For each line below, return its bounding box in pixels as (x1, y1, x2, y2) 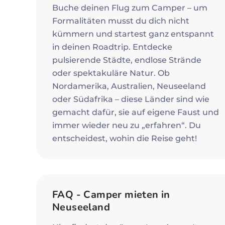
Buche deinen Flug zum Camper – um (52, 3, 207, 13)
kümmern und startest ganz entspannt (52, 29, 214, 39)
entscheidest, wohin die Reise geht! (52, 134, 197, 143)
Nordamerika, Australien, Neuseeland (52, 81, 206, 91)
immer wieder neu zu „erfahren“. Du (52, 121, 201, 130)
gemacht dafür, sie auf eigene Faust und (52, 107, 219, 117)
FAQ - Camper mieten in (52, 188, 170, 201)
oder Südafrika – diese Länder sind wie (52, 94, 209, 104)
